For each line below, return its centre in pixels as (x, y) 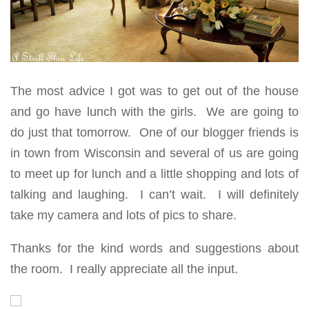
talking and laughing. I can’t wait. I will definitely (154, 195)
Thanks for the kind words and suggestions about (154, 248)
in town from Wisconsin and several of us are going (154, 153)
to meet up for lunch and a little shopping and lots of (154, 174)
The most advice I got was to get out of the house (154, 91)
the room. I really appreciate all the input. (124, 269)
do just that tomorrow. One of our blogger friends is (154, 132)
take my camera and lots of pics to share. (123, 215)
